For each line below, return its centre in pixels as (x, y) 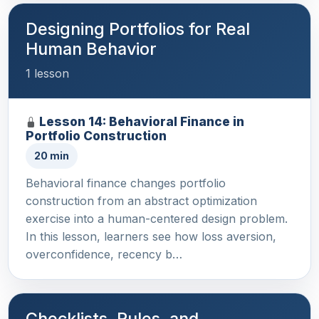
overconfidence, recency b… (104, 254)
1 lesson (47, 73)
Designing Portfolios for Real (138, 28)
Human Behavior (91, 48)
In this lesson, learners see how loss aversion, (151, 236)
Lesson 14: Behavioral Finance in (142, 121)
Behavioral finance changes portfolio (126, 183)
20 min (52, 155)
